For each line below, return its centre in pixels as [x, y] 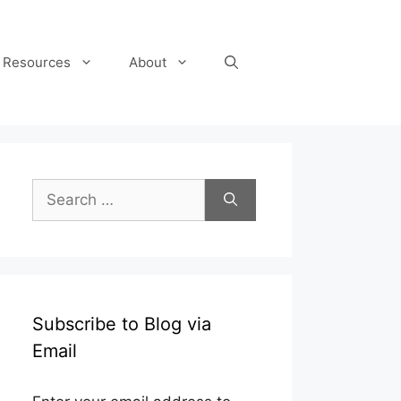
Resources [37, 62]
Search [56, 189]
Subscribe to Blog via [122, 324]
